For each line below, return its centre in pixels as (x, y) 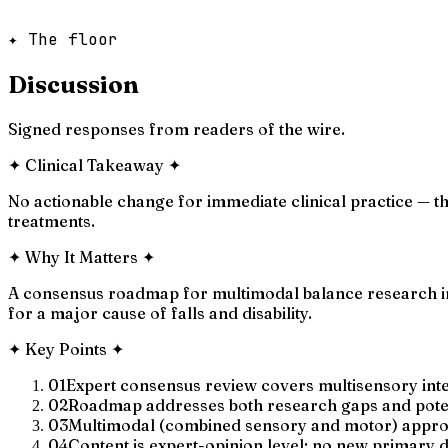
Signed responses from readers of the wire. (176, 128)
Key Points (66, 348)
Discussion (73, 84)
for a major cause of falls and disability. (160, 312)
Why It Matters (81, 256)
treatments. (51, 220)
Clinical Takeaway (94, 164)
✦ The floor (63, 39)
